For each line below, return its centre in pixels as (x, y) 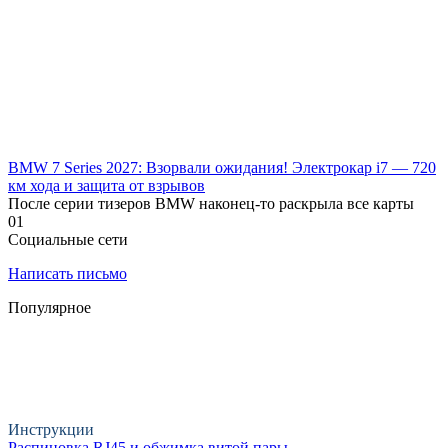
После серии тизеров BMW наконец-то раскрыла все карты (211, 203)
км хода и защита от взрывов (106, 185)
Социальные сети (68, 239)
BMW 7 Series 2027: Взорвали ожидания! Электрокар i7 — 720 (222, 167)
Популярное (49, 307)
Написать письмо (67, 273)
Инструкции (51, 429)
